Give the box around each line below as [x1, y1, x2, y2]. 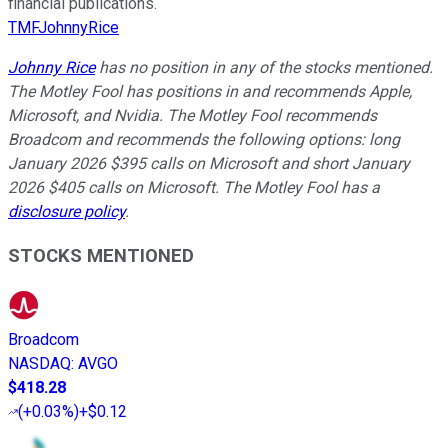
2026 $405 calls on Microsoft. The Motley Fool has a [8, 177, 380, 197]
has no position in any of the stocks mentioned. [95, 57, 433, 77]
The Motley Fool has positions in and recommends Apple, [8, 81, 412, 101]
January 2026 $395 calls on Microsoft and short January [8, 153, 410, 173]
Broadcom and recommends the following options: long [8, 129, 400, 149]
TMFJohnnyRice [8, 17, 119, 37]
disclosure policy [8, 201, 125, 221]
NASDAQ [8, 354, 71, 374]
